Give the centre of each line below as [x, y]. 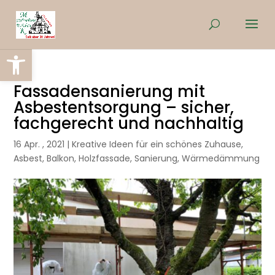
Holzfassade [105, 158]
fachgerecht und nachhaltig [129, 123]
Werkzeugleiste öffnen [37, 54]
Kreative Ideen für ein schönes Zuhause [157, 144]
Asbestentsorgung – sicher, [124, 107]
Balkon [61, 158]
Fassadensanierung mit [110, 91]
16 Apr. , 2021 [39, 144]
